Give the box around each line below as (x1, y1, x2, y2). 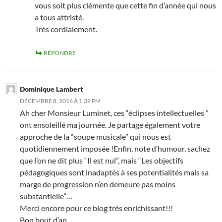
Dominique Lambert (20, 85, 83, 93)
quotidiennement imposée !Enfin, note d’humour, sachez (20, 144, 210, 153)
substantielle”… (20, 191, 72, 201)
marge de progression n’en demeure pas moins (20, 179, 175, 189)
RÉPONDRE (44, 49, 76, 56)
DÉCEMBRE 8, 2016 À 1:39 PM (20, 97, 101, 105)
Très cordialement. (35, 24, 97, 34)
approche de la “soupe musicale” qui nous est (20, 132, 171, 141)
